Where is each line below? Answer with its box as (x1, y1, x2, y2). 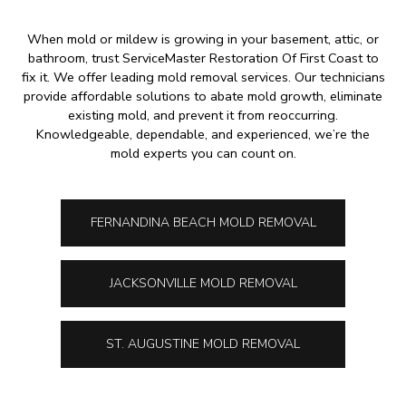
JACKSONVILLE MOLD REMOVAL (109, 274, 297, 292)
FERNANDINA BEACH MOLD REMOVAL (90, 213, 316, 231)
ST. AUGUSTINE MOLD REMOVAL (106, 334, 300, 353)
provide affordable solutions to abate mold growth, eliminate (24, 86, 382, 105)
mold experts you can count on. (110, 143, 296, 162)
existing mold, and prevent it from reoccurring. (68, 105, 338, 124)
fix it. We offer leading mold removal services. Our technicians (21, 67, 385, 86)
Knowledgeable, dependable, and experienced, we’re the (36, 124, 370, 143)
